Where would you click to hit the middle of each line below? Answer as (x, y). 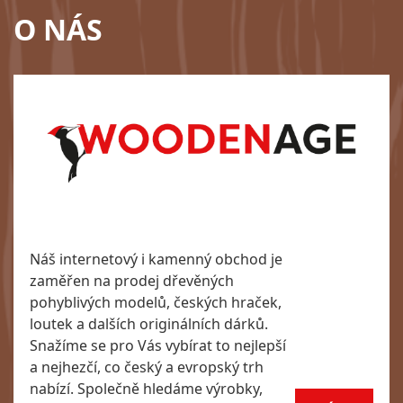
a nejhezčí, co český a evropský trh (146, 367)
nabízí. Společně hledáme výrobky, (146, 388)
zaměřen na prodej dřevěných (131, 280)
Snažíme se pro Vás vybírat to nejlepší (157, 345)
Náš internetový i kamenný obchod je (156, 259)
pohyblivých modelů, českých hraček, (155, 302)
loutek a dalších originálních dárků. (148, 323)
